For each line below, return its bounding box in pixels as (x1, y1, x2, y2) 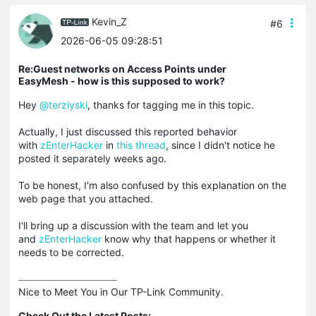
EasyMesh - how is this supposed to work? (18, 75, 225, 87)
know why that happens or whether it (102, 233, 276, 245)
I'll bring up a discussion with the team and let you (18, 219, 248, 232)
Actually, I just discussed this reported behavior (18, 126, 237, 138)
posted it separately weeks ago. (18, 152, 166, 165)
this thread (116, 139, 166, 152)
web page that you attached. (18, 193, 153, 205)
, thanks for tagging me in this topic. (87, 99, 254, 111)
